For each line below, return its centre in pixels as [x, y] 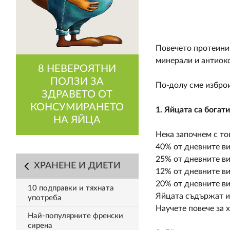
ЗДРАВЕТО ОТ [77, 94]
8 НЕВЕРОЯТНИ [77, 69]
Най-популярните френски [75, 216]
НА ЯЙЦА [77, 120]
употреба [44, 198]
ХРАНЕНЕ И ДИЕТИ [77, 166]
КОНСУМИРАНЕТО [77, 107]
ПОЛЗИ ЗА [77, 82]
